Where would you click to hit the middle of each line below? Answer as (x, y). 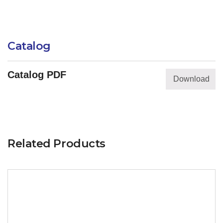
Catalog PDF (37, 74)
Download (191, 79)
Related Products (56, 143)
